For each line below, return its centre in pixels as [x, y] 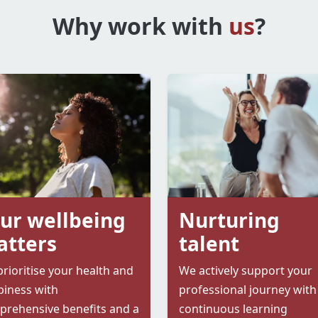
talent [209, 244]
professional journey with [248, 290]
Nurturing [229, 220]
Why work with [141, 26]
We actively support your [246, 271]
